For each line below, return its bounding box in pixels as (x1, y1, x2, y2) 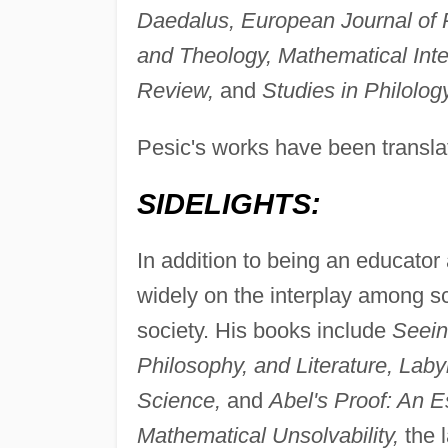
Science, (136, 388, 221, 414)
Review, (136, 78, 214, 104)
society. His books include (136, 318, 392, 344)
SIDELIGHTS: (136, 188, 321, 221)
